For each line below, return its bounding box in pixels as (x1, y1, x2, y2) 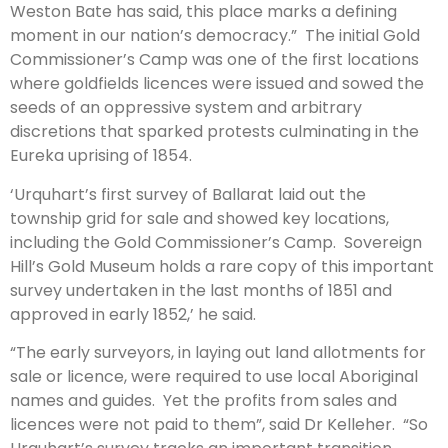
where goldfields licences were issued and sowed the (10, 72, 424, 96)
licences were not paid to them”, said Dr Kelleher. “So (10, 412, 428, 436)
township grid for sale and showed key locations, (10, 206, 389, 230)
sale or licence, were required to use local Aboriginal (10, 364, 418, 388)
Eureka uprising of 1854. (10, 144, 192, 168)
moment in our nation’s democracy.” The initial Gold (10, 24, 420, 48)
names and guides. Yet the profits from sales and (10, 388, 397, 412)
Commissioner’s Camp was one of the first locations (10, 48, 419, 72)
